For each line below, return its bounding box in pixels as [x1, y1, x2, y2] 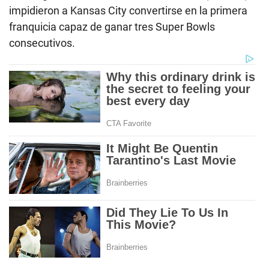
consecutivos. [9, 37, 75, 50]
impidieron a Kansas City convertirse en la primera [9, 4, 247, 17]
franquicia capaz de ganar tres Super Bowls [9, 20, 215, 34]
